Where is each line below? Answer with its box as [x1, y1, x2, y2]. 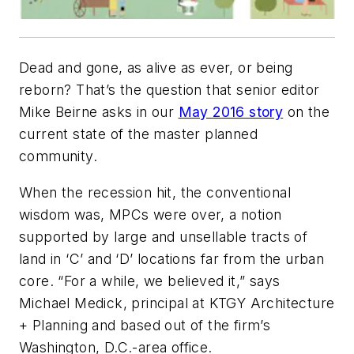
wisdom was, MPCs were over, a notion [19, 205, 282, 223]
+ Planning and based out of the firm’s [19, 316, 271, 333]
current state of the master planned [19, 126, 258, 142]
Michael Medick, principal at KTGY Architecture [19, 294, 335, 311]
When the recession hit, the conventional [19, 183, 291, 201]
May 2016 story [178, 104, 284, 120]
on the [283, 104, 330, 120]
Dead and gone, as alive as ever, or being [19, 59, 293, 76]
